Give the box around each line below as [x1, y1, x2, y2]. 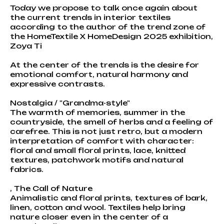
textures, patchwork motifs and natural [10, 155, 183, 164]
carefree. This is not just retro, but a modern [10, 126, 202, 135]
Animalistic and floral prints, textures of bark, [10, 193, 207, 202]
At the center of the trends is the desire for [10, 60, 199, 69]
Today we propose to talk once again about [10, 3, 197, 12]
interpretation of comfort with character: [10, 136, 194, 145]
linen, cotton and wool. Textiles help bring [10, 202, 185, 211]
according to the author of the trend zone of [10, 22, 205, 31]
